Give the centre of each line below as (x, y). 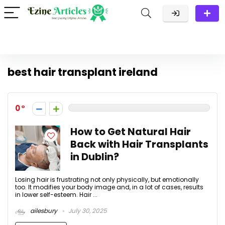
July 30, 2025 (87, 211)
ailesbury (43, 211)
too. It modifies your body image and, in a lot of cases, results (109, 187)
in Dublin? (95, 157)
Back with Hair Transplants (139, 144)
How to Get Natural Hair (131, 132)
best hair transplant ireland (83, 72)
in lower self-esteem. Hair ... (56, 195)
